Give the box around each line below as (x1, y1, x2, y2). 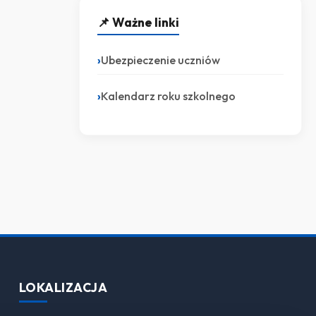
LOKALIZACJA (18, 279, 108, 296)
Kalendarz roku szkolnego (101, 88, 236, 103)
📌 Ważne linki (97, 13, 179, 30)
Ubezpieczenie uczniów (101, 52, 220, 67)
